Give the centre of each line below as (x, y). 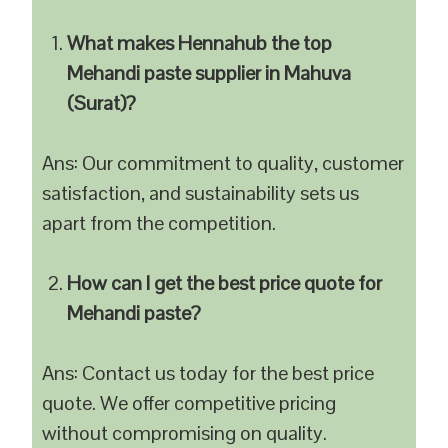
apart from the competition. (159, 223)
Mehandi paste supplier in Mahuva (209, 73)
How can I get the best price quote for (225, 283)
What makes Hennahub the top (200, 43)
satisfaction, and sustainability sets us (201, 193)
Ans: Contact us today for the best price (208, 373)
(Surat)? (102, 103)
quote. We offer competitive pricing (189, 403)
